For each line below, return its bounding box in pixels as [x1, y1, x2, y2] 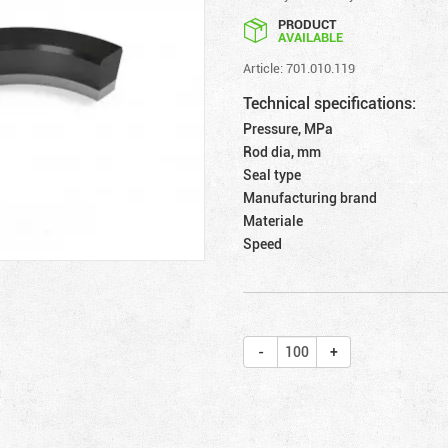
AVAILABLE [278, 27, 344, 46]
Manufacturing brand [243, 187, 378, 207]
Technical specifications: [243, 91, 417, 114]
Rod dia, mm [243, 141, 322, 161]
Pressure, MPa [243, 118, 334, 138]
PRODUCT [278, 14, 337, 33]
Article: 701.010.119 [243, 58, 356, 77]
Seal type [243, 164, 302, 184]
